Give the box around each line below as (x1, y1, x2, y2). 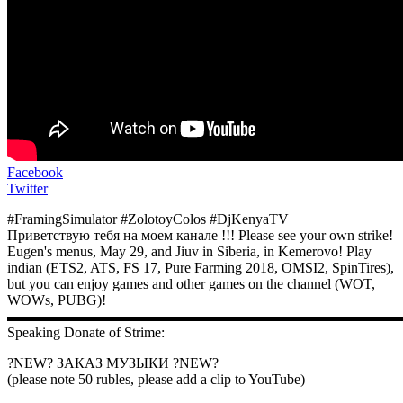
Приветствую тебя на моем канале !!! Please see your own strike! (7, 227, 393, 243)
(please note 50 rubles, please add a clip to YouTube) (7, 371, 305, 387)
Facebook (7, 164, 63, 180)
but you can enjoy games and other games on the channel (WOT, (7, 275, 375, 291)
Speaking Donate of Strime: (7, 324, 165, 340)
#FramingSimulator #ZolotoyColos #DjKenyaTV (7, 210, 289, 227)
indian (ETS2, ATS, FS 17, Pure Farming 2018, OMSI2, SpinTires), (7, 259, 394, 275)
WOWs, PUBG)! (7, 291, 106, 308)
